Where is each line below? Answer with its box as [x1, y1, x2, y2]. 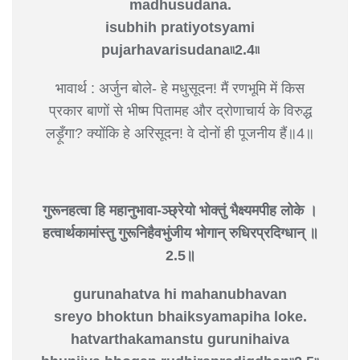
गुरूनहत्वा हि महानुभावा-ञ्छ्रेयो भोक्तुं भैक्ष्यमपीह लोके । [43, 202, 317, 219]
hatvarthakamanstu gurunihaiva [71, 330, 289, 347]
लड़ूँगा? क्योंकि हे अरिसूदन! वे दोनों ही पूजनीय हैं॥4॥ [46, 125, 314, 141]
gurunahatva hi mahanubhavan [73, 285, 287, 302]
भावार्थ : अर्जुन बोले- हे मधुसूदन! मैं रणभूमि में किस [55, 80, 305, 96]
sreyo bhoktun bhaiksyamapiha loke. [53, 308, 307, 325]
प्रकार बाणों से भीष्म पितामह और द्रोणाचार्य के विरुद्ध [48, 102, 312, 119]
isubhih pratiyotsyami [105, 18, 255, 35]
